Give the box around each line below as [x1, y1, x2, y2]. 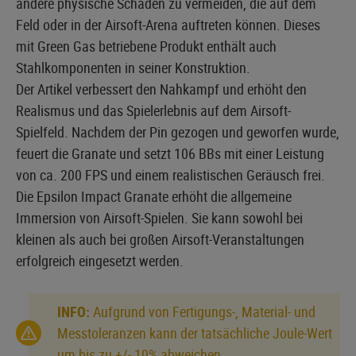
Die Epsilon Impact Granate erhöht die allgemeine [16, 186, 292, 206]
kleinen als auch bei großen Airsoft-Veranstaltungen [16, 229, 304, 249]
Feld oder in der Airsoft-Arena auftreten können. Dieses [16, 14, 320, 34]
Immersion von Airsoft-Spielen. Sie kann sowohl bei [16, 207, 303, 227]
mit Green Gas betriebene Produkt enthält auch [16, 36, 277, 56]
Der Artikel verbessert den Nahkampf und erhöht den [16, 79, 307, 99]
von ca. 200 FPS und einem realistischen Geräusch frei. [16, 164, 325, 184]
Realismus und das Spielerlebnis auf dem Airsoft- [16, 100, 291, 120]
